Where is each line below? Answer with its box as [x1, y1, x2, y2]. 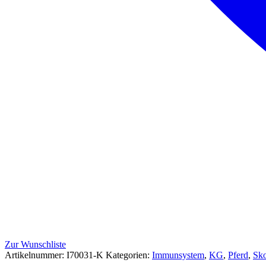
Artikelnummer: [5, 249, 66, 260]
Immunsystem [152, 249, 204, 260]
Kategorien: [106, 249, 152, 260]
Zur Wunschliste [5, 239, 66, 249]
